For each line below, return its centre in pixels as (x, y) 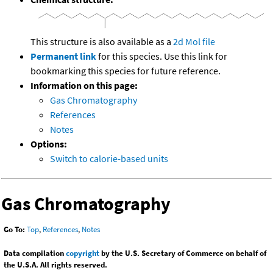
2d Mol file (194, 41)
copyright (83, 253)
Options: (49, 144)
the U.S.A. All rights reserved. (55, 265)
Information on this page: (84, 85)
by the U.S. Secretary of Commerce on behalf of (183, 253)
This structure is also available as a (102, 41)
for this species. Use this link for (163, 56)
